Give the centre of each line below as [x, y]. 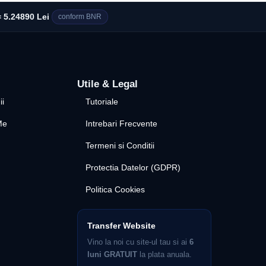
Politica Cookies [115, 189]
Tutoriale [102, 102]
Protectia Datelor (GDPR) [133, 167]
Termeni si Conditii [120, 145]
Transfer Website [121, 226]
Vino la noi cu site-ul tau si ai [138, 242]
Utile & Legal [107, 84]
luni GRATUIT [112, 254]
